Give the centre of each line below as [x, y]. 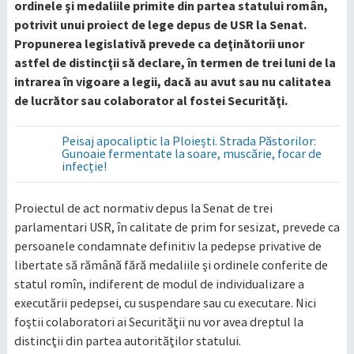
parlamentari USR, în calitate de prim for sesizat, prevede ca [177, 226]
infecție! [84, 166]
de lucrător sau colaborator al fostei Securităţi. [151, 100]
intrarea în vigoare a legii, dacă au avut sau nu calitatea [172, 81]
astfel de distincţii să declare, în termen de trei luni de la [175, 62]
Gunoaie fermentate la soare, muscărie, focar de [191, 153]
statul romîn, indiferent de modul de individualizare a [159, 283]
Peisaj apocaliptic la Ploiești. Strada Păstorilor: [188, 140]
